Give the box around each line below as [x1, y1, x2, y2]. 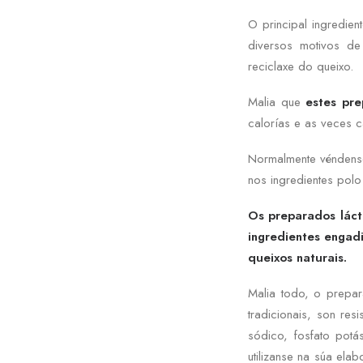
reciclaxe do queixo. [248, 58, 353, 75]
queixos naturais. [248, 249, 347, 267]
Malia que [248, 93, 305, 111]
